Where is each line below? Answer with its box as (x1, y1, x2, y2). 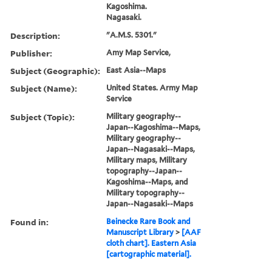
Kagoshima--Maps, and (106, 177, 189, 186)
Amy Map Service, (106, 47, 171, 57)
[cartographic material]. (106, 249, 192, 259)
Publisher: (10, 47, 52, 59)
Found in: (10, 216, 49, 228)
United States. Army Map (106, 83, 199, 92)
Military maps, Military (106, 155, 188, 165)
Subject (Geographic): (10, 64, 100, 76)
